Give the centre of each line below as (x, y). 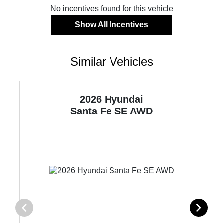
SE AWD (134, 111)
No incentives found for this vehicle (111, 9)
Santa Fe (93, 111)
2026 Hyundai (112, 99)
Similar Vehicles (111, 61)
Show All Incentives (111, 25)
